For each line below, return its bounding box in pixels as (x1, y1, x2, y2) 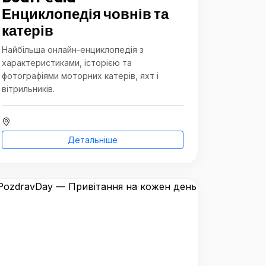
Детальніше (68, 135, 118, 145)
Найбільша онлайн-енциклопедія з (2, 45, 144, 55)
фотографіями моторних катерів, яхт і (2, 71, 159, 81)
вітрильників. (2, 84, 55, 94)
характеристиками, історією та (2, 58, 132, 68)
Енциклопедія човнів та (2, 5, 169, 23)
